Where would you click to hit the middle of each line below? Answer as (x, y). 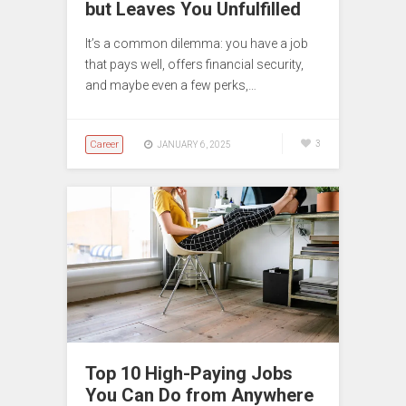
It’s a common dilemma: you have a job (197, 43)
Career (104, 144)
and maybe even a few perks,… (171, 85)
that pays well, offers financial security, (194, 64)
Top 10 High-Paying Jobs (189, 373)
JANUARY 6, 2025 (194, 144)
